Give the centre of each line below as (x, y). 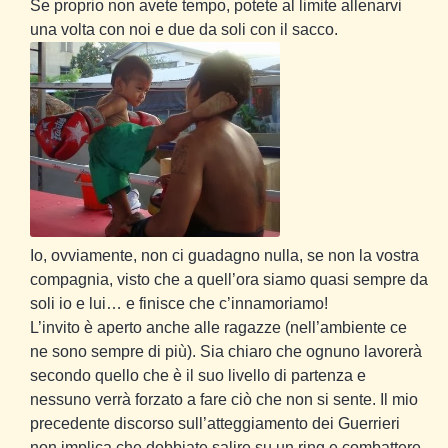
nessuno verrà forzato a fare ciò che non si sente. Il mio (224, 399)
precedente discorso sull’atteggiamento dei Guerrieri (215, 423)
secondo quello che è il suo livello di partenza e (198, 375)
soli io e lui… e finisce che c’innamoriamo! (179, 303)
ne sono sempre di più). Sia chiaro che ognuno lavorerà (226, 351)
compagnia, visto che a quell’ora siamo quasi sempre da (229, 279)
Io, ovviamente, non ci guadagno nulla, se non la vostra (224, 255)
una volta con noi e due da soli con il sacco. (184, 29)
